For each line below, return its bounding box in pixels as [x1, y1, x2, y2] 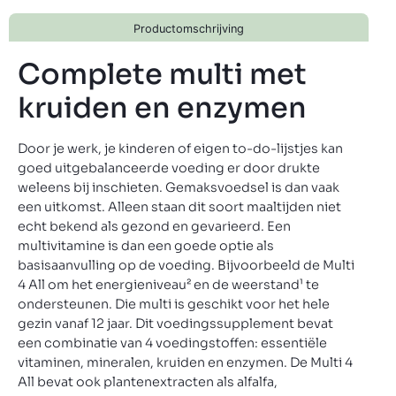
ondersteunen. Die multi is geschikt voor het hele [18, 296, 330, 313]
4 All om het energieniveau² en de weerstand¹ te [18, 277, 319, 293]
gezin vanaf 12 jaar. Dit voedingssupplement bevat [18, 316, 333, 332]
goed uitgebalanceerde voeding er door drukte [18, 160, 320, 177]
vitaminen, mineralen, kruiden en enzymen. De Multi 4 [18, 354, 353, 371]
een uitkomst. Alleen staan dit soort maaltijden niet [18, 199, 341, 216]
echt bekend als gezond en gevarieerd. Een [18, 218, 291, 235]
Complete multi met [18, 57, 307, 93]
